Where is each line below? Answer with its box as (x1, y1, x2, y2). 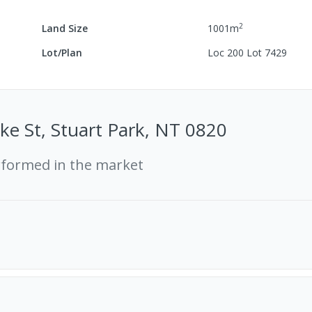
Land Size (42, 22, 88, 35)
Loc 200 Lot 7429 (208, 46, 288, 59)
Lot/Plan (42, 46, 83, 59)
